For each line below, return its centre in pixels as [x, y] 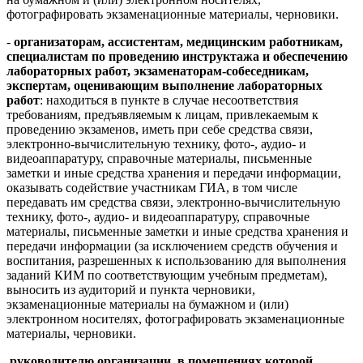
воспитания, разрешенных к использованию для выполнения [176, 260]
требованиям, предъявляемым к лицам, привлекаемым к [162, 114]
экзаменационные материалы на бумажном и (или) [147, 304]
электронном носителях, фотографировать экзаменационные [175, 318]
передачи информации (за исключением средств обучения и [172, 246]
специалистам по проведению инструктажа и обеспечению [177, 56]
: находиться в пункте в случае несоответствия [169, 100]
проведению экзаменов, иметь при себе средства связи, [160, 129]
